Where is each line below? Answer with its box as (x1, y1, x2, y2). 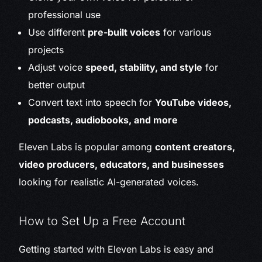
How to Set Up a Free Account (19, 214, 186, 229)
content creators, (155, 141, 236, 153)
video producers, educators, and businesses (19, 158, 225, 171)
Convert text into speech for (28, 96, 156, 109)
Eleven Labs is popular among (19, 141, 156, 153)
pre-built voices (88, 26, 161, 39)
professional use (28, 9, 101, 21)
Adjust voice (28, 61, 86, 74)
